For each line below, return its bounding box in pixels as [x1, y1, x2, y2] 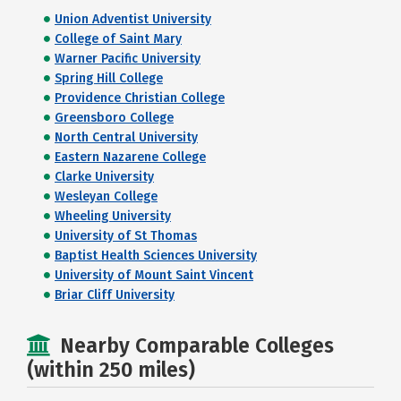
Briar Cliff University [55, 287, 175, 303]
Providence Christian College [55, 90, 225, 106]
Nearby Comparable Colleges [60, 333, 334, 358]
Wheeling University [55, 209, 171, 224]
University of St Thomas [55, 228, 197, 243]
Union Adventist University [55, 12, 211, 27]
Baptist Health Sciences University [55, 248, 257, 263]
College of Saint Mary [55, 31, 182, 47]
